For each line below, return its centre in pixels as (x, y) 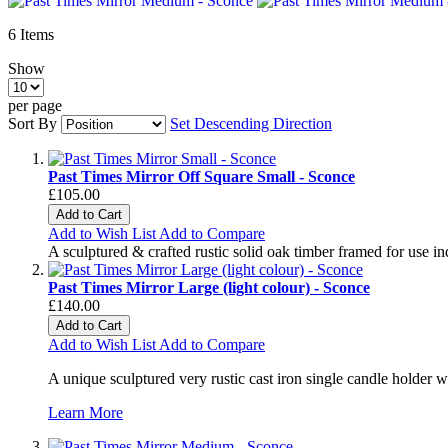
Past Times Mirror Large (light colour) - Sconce (209, 287)
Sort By (32, 123)
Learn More (85, 412)
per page (35, 105)
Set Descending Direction (251, 123)
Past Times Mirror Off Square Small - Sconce (201, 176)
